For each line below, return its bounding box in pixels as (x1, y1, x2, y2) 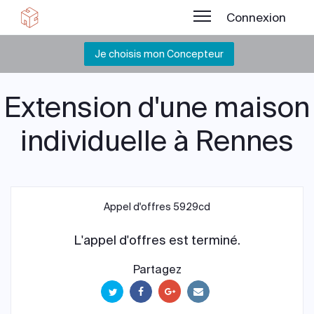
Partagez (132, 262, 182, 277)
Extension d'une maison (4, 90, 310, 125)
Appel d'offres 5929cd (104, 200, 210, 213)
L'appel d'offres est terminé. (74, 232, 240, 249)
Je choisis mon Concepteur (94, 48, 224, 60)
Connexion (226, 10, 286, 25)
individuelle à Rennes (20, 123, 294, 159)
